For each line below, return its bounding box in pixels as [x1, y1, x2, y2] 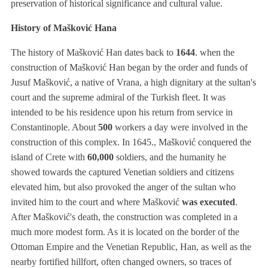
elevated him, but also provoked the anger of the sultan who [10, 182, 236, 193]
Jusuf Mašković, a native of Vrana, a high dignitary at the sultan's [10, 77, 256, 88]
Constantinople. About [10, 122, 98, 133]
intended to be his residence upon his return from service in [10, 107, 233, 118]
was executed [181, 197, 235, 208]
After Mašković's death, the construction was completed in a [10, 212, 237, 223]
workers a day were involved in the [112, 122, 248, 133]
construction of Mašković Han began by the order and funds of [10, 62, 248, 73]
